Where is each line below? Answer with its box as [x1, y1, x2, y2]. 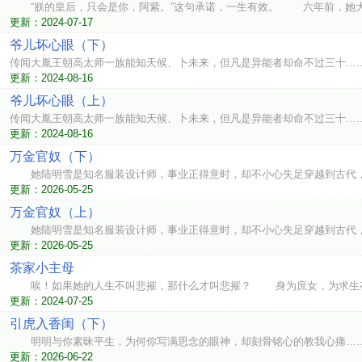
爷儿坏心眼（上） [10, 94, 113, 107]
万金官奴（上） [10, 205, 100, 219]
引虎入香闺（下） [10, 317, 113, 330]
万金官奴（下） [10, 149, 100, 163]
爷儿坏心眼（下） [10, 38, 113, 52]
